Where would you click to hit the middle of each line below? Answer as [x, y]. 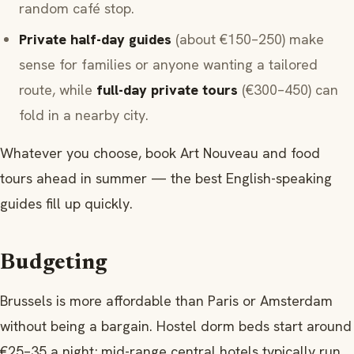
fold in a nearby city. [84, 115]
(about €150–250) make [248, 40]
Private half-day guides [95, 40]
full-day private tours [167, 90]
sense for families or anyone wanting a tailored [168, 65]
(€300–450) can [288, 90]
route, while [58, 90]
